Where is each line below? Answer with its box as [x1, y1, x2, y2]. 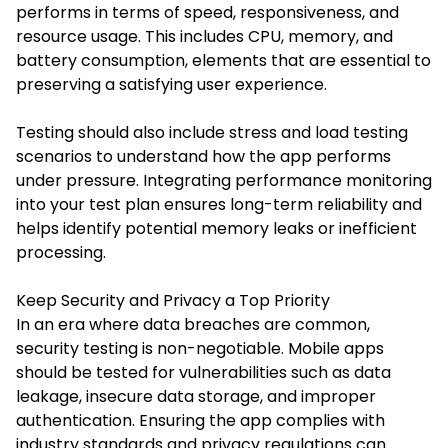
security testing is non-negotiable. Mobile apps [16, 336, 384, 360]
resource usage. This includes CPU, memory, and [16, 24, 393, 48]
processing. [16, 240, 106, 264]
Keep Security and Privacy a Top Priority [16, 288, 330, 312]
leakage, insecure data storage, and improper [16, 384, 376, 408]
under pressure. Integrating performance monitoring [16, 168, 432, 192]
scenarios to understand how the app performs [16, 144, 391, 168]
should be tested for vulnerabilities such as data [16, 360, 391, 384]
